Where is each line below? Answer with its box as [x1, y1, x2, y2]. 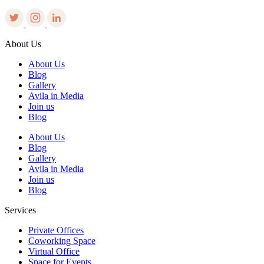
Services [5, 204, 36, 215]
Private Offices [28, 225, 84, 235]
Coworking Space [28, 235, 95, 246]
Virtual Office [28, 246, 80, 256]
